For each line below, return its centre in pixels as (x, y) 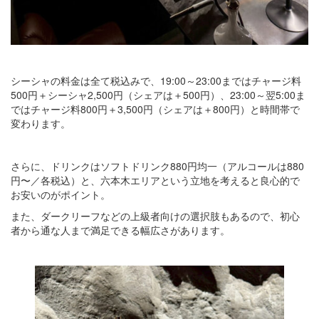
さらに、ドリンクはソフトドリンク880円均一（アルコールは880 (157, 166)
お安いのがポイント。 (61, 195)
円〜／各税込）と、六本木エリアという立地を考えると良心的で (155, 181)
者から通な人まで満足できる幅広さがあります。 (120, 230)
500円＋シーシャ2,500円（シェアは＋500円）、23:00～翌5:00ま (158, 95)
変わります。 (41, 124)
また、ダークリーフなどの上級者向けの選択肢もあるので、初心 (155, 216)
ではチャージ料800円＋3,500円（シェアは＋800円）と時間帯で (155, 109)
